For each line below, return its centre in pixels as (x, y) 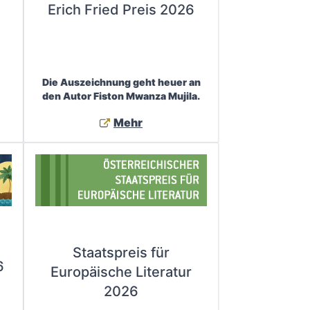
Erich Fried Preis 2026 (121, 10)
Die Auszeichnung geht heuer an (121, 82)
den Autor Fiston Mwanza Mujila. (121, 95)
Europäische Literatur (121, 272)
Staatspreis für (121, 253)
